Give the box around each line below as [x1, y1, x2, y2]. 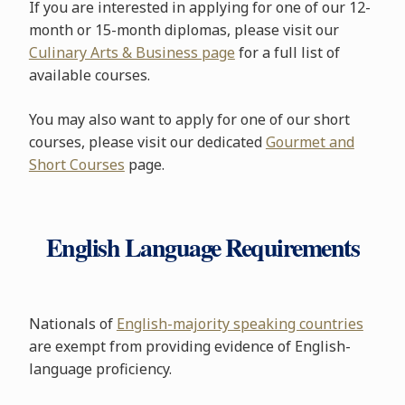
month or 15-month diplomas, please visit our [28, 20, 339, 40]
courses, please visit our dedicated [28, 132, 266, 152]
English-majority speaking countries [116, 314, 363, 334]
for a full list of [234, 42, 340, 62]
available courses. [28, 65, 150, 85]
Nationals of [28, 314, 117, 334]
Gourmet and [265, 132, 354, 152]
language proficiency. [28, 359, 172, 379]
